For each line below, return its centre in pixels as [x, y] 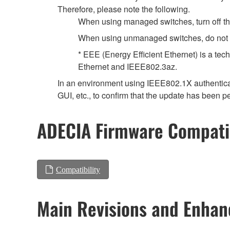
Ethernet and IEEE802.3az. [128, 66]
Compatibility [78, 170]
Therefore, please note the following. [124, 9]
